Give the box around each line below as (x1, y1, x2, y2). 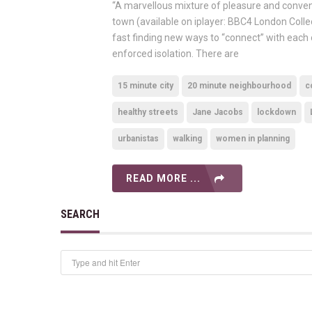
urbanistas (118, 133, 159, 143)
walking (173, 133, 202, 143)
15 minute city (118, 80, 173, 91)
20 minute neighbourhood (187, 80, 291, 91)
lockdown (257, 107, 296, 117)
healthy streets (118, 107, 178, 117)
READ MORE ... (126, 172, 201, 184)
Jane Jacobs (192, 107, 243, 117)
